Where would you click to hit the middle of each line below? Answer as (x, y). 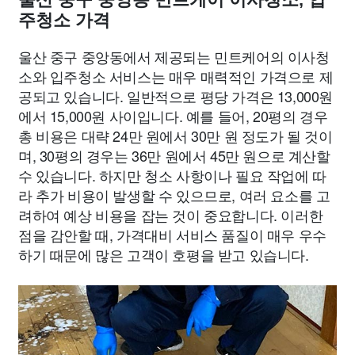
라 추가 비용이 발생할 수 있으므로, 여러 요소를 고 (174, 195)
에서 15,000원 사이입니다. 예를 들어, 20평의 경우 (173, 116)
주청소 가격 (64, 20)
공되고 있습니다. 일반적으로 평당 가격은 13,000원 (176, 96)
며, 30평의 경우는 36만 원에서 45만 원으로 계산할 (174, 155)
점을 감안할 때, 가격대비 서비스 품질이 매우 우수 (172, 235)
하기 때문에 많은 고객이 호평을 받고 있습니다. (164, 254)
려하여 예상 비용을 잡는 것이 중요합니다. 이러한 (171, 215)
